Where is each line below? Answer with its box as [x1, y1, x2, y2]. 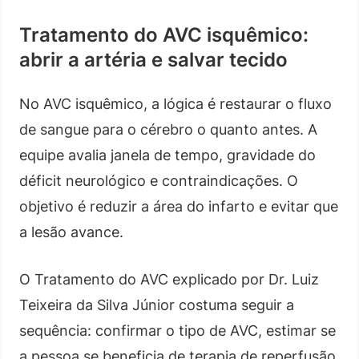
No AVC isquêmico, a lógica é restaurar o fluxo [19, 95, 332, 112]
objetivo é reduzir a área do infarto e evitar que [19, 197, 338, 215]
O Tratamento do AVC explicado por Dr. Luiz [19, 270, 319, 288]
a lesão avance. [19, 223, 123, 240]
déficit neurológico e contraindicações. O [19, 171, 298, 189]
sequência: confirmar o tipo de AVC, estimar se [19, 321, 336, 339]
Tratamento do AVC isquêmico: [19, 22, 309, 46]
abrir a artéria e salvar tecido [19, 47, 288, 71]
